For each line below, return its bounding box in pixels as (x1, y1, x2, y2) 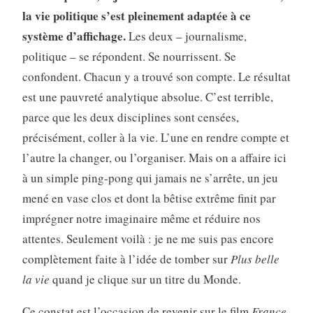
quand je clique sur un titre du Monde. (49, 271, 241, 288)
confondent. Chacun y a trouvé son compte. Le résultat (22, 68, 291, 85)
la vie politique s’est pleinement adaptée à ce (22, 7, 251, 25)
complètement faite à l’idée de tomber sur (22, 251, 231, 268)
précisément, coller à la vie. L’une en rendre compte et (22, 129, 289, 146)
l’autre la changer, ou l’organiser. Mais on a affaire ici (22, 150, 286, 166)
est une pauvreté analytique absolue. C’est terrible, (22, 89, 273, 105)
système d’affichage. (22, 27, 129, 45)
